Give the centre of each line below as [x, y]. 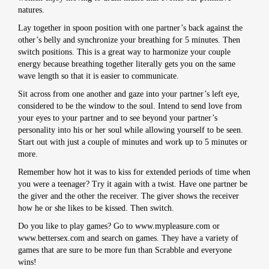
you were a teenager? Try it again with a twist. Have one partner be [133, 184]
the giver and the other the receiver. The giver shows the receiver [128, 196]
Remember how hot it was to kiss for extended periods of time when [134, 172]
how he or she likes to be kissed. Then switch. [96, 208]
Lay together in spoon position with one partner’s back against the [130, 28]
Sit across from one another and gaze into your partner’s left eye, [129, 94]
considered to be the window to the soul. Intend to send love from [130, 106]
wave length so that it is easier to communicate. [98, 76]
